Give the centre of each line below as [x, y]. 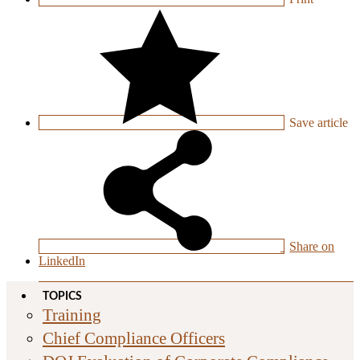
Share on [312, 247]
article [331, 123]
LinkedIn [62, 261]
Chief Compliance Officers [134, 338]
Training [72, 315]
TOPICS [62, 297]
